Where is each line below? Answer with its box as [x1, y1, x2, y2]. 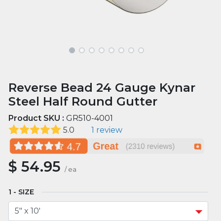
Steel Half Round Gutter [8, 94, 158, 109]
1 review [91, 125, 122, 135]
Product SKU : [8, 113, 67, 123]
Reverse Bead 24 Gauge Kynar [8, 80, 196, 95]
